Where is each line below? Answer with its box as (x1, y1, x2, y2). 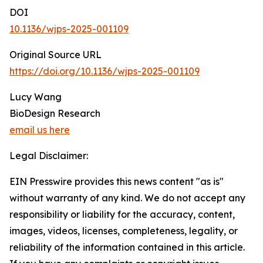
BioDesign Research (9, 107, 100, 119)
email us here (9, 124, 70, 136)
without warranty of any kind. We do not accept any (9, 192, 245, 204)
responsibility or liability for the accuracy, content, (9, 208, 235, 220)
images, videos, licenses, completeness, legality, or (9, 225, 238, 237)
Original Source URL (9, 49, 102, 60)
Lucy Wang (9, 91, 62, 103)
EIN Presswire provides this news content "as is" (9, 176, 224, 187)
